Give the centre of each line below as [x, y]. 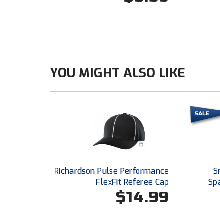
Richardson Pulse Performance [111, 171]
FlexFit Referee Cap [132, 182]
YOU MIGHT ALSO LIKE [118, 73]
